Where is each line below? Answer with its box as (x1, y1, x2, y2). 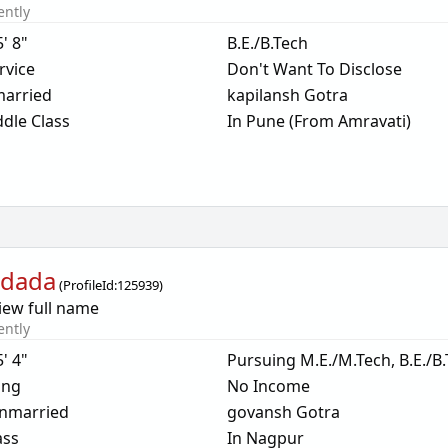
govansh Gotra (226, 401, 340, 423)
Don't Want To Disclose (226, 58, 402, 80)
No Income (226, 375, 310, 397)
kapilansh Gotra (226, 84, 348, 106)
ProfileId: (63, 276, 118, 294)
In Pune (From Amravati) (226, 110, 411, 132)
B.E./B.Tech (226, 32, 308, 54)
